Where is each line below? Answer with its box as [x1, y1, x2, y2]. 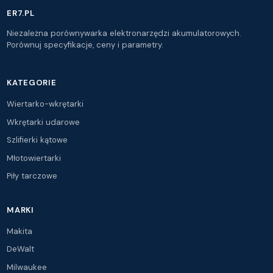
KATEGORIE [7, 77, 57, 88]
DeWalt [7, 244, 35, 254]
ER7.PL [7, 8, 35, 18]
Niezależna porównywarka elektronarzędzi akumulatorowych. [7, 28, 242, 38]
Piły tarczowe [7, 171, 58, 181]
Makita [7, 225, 33, 236]
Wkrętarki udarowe [7, 116, 80, 127]
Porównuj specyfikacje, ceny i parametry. [7, 40, 164, 50]
